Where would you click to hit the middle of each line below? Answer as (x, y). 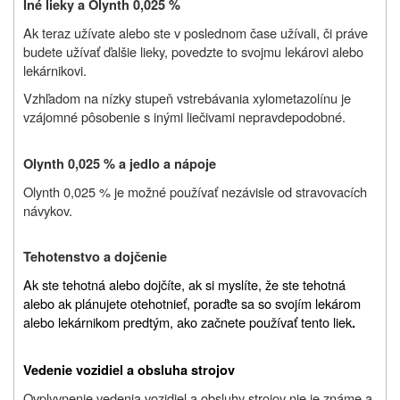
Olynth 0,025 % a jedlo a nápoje (120, 163)
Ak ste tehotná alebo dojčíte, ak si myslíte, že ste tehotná (184, 284)
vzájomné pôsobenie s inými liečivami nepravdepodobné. (184, 116)
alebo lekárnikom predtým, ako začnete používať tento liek (187, 321)
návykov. (48, 210)
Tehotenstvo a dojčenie (95, 256)
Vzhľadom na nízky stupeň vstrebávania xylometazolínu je (187, 97)
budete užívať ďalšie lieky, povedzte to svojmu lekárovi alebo (193, 51)
